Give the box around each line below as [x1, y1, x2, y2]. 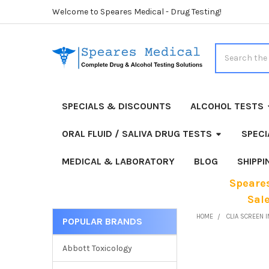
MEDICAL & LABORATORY [61, 155, 175, 167]
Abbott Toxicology [62, 243, 132, 253]
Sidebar [52, 228, 97, 242]
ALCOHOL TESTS [190, 100, 264, 112]
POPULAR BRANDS [62, 215, 142, 227]
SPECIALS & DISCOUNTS [61, 100, 171, 112]
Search [214, 44, 243, 55]
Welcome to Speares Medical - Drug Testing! [52, 6, 222, 17]
